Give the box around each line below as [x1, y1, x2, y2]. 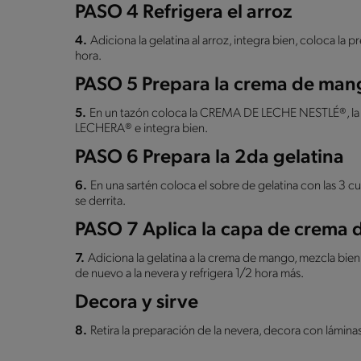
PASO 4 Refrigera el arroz [75, 2, 292, 23]
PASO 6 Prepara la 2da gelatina [75, 147, 344, 168]
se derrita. [75, 194, 126, 208]
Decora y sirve [75, 293, 198, 313]
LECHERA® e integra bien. [75, 122, 208, 135]
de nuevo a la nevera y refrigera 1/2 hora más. [75, 267, 304, 280]
